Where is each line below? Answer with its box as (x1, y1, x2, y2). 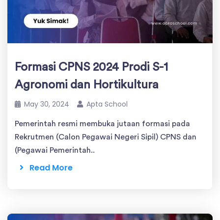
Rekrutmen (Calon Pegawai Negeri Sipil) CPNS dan (15, 133, 196, 141)
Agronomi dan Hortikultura (15, 79, 159, 91)
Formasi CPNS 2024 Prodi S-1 (15, 61, 168, 73)
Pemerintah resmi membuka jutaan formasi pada (15, 119, 190, 128)
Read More (24, 162, 73, 173)
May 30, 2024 (24, 99, 69, 109)
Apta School (86, 99, 128, 109)
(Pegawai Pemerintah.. (15, 146, 95, 154)
